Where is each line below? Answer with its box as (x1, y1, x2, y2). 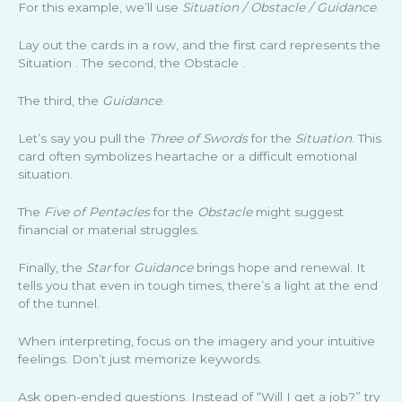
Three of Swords (149, 131, 248, 146)
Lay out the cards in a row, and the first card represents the (18, 38, 380, 53)
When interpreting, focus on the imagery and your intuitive (18, 333, 375, 348)
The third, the (18, 93, 102, 109)
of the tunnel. (18, 295, 100, 310)
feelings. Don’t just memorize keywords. (18, 351, 262, 366)
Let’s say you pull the (18, 131, 149, 146)
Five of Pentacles (44, 204, 150, 219)
